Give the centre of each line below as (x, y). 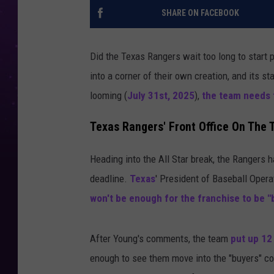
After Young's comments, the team (160, 238)
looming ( (109, 96)
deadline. (110, 178)
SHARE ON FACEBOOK (200, 13)
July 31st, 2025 (161, 96)
